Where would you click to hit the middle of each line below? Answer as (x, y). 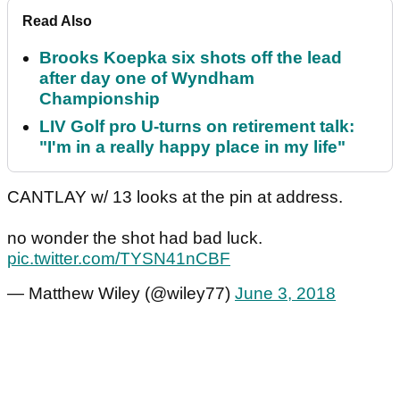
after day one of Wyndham (147, 79)
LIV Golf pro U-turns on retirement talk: (197, 127)
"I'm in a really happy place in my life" (192, 147)
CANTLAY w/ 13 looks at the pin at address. (175, 197)
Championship (100, 99)
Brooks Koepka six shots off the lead (191, 58)
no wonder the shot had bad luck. (135, 238)
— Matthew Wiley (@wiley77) (121, 294)
